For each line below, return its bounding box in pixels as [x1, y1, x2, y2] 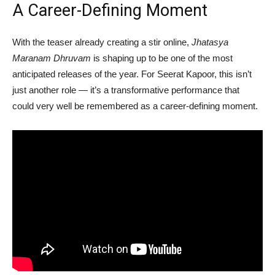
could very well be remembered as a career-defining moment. [12, 100, 258, 111]
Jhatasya [192, 36, 228, 47]
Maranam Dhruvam [12, 52, 91, 63]
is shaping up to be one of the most [91, 52, 233, 63]
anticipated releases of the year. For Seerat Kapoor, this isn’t [12, 68, 252, 79]
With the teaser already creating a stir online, [12, 36, 192, 47]
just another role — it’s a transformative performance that [12, 84, 239, 95]
